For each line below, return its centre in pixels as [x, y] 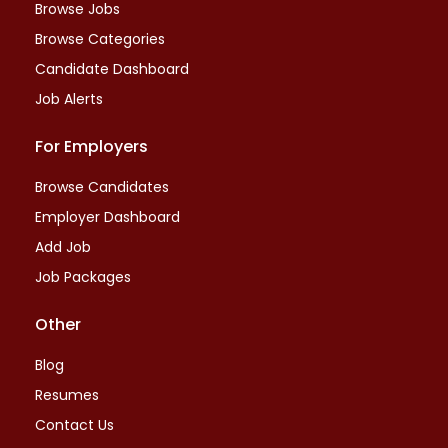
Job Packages [83, 277]
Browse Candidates [102, 187]
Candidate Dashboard [112, 69]
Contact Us [74, 425]
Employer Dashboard [107, 217]
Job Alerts [69, 99]
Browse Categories [100, 39]
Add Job [63, 247]
